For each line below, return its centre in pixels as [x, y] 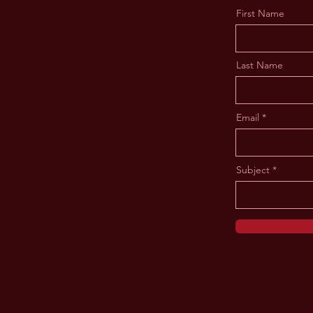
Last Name [260, 65]
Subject [253, 170]
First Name [260, 13]
